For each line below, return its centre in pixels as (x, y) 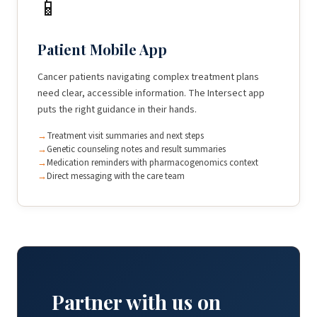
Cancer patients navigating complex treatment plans (148, 77)
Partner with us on (136, 302)
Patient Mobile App (102, 49)
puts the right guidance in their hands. (117, 110)
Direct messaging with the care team (116, 176)
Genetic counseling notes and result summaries (136, 149)
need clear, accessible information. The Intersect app (151, 93)
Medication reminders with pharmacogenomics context (152, 163)
